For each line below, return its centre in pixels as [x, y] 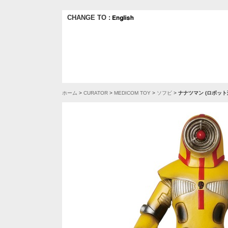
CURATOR [96, 93]
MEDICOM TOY [132, 93]
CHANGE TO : [90, 18]
